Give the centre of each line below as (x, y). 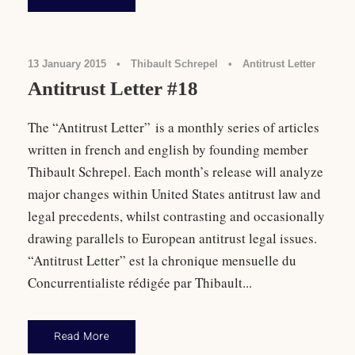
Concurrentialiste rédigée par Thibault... (140, 283)
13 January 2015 (67, 64)
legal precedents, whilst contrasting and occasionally (176, 216)
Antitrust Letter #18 (113, 89)
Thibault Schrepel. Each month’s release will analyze (176, 172)
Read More (82, 337)
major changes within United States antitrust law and (174, 194)
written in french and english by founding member (168, 150)
